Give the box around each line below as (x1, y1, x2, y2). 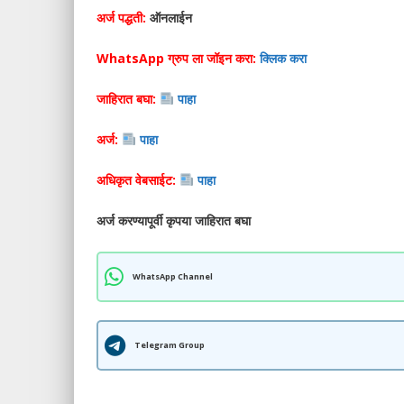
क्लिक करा (260, 50, 310, 67)
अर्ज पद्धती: (96, 9, 146, 26)
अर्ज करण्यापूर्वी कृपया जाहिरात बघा (96, 212, 254, 229)
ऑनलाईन (146, 9, 192, 26)
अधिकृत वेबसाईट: (96, 171, 179, 188)
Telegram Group (134, 339, 205, 351)
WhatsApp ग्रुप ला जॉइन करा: (96, 50, 256, 67)
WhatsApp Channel (133, 271, 213, 282)
